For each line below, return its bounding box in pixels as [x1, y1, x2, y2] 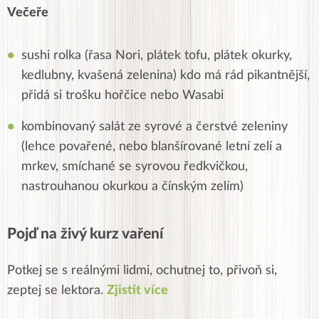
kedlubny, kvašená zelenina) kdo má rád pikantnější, [21, 69, 310, 83]
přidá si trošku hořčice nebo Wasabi [21, 89, 224, 103]
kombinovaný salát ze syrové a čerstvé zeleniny [21, 120, 288, 134]
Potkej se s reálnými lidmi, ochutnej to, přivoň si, [7, 264, 277, 278]
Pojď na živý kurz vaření [7, 226, 163, 242]
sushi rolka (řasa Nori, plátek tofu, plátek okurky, [21, 49, 292, 63]
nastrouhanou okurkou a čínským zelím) [21, 180, 244, 194]
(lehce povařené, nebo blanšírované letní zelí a [21, 140, 282, 154]
